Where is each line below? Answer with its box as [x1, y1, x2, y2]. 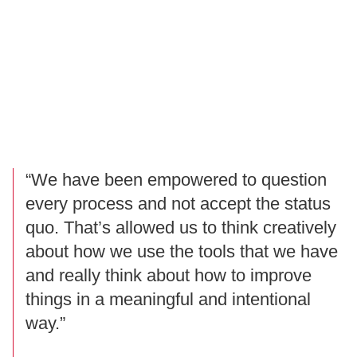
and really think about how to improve [25, 265, 312, 286]
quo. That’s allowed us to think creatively [25, 218, 336, 238]
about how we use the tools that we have [25, 241, 338, 262]
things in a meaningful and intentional [25, 289, 311, 310]
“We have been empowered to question [25, 170, 327, 190]
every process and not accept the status [25, 194, 331, 214]
